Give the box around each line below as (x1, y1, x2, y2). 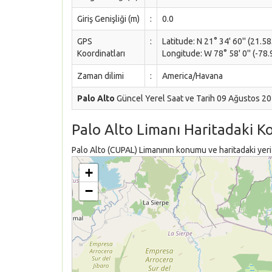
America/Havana (162, 71, 223, 81)
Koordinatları (77, 49, 125, 58)
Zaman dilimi (77, 71, 124, 81)
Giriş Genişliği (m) (77, 14, 140, 24)
